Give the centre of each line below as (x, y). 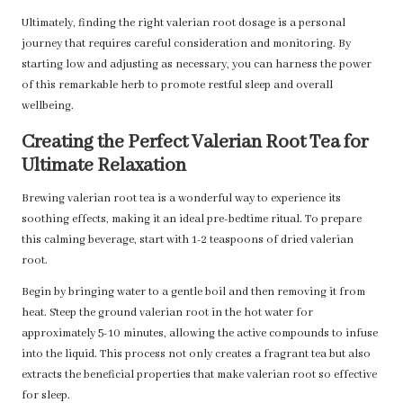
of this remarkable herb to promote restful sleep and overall (177, 86)
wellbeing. (48, 107)
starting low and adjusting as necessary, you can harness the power (197, 65)
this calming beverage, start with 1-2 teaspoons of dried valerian (188, 241)
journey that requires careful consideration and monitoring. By (186, 45)
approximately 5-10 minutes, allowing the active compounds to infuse (200, 334)
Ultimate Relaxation (104, 166)
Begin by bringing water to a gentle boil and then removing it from (193, 293)
